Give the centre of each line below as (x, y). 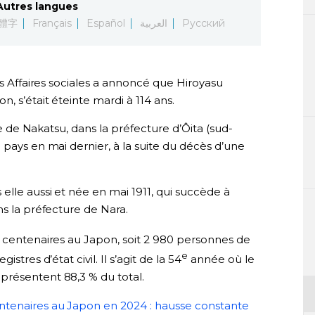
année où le (221, 259)
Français (52, 23)
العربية (153, 23)
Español (106, 23)
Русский (203, 23)
